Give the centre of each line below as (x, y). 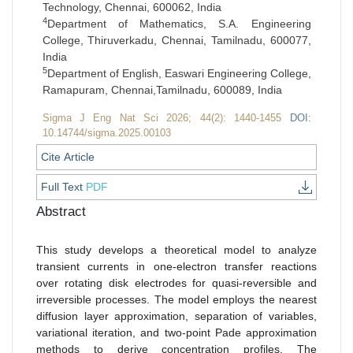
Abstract (61, 211)
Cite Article (68, 156)
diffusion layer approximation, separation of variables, (176, 316)
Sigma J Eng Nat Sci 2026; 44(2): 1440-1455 (166, 117)
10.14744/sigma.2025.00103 (106, 132)
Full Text (63, 186)
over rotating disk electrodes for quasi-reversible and (176, 282)
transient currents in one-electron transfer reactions (176, 266)
